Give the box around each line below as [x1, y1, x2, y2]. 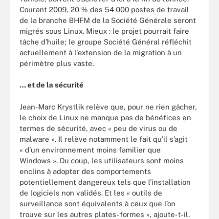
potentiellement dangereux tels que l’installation [20, 177, 191, 186]
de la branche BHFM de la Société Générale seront [20, 16, 196, 24]
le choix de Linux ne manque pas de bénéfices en [20, 113, 191, 122]
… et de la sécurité [20, 81, 84, 89]
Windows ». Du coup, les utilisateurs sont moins [20, 156, 184, 165]
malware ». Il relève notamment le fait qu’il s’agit [20, 134, 188, 143]
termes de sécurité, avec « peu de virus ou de [20, 124, 177, 132]
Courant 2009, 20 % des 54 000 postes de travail [20, 5, 189, 14]
